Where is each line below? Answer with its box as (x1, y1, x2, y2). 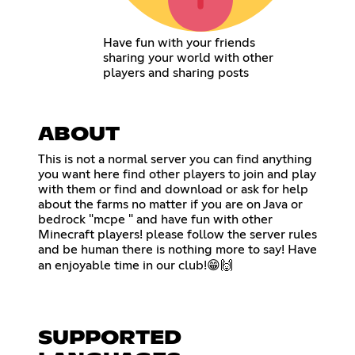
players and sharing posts (102, 67, 249, 80)
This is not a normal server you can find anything (38, 153, 312, 166)
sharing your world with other (102, 52, 273, 65)
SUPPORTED (38, 329, 181, 349)
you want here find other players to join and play (38, 168, 316, 181)
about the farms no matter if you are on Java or (38, 198, 303, 212)
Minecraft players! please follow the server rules (38, 228, 317, 242)
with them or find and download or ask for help (38, 183, 308, 197)
